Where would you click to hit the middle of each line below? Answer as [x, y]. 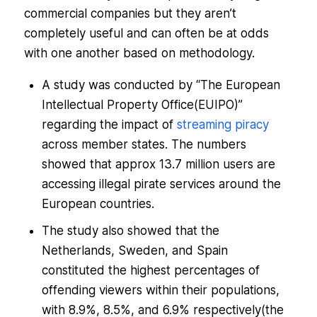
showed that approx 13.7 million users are [158, 165]
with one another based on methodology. [139, 53]
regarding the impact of [109, 125]
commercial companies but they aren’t [130, 14]
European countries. [98, 204]
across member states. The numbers [144, 145]
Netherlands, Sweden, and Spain [134, 251]
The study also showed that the [130, 231]
